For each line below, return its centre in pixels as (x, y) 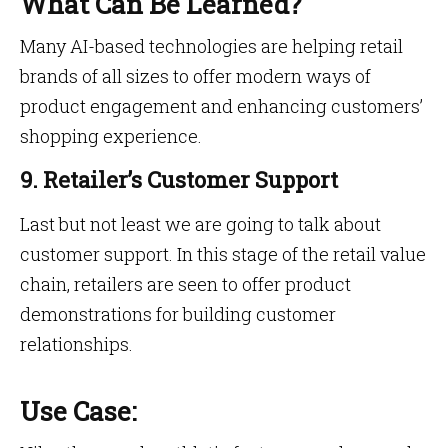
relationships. (78, 344)
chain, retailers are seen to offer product (185, 284)
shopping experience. (113, 136)
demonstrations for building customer (178, 314)
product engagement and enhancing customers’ (221, 106)
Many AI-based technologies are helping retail (211, 46)
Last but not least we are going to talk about (200, 224)
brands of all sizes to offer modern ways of (195, 76)
